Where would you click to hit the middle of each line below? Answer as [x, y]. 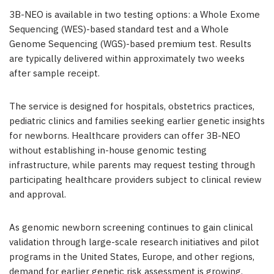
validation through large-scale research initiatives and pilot [134, 243]
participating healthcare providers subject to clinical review [135, 180]
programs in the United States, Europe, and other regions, [132, 257]
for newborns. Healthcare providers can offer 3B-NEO [125, 136]
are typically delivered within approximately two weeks [127, 59]
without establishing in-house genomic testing [108, 151]
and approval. [38, 195]
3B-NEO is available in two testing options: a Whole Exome [135, 15]
